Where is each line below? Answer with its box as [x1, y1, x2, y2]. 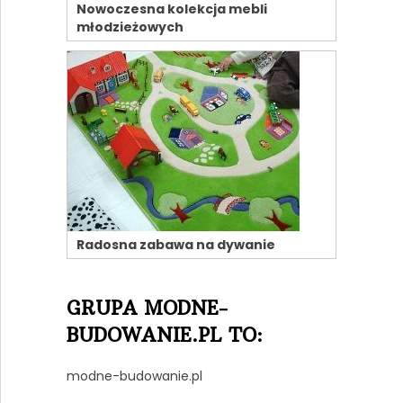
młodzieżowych [76, 17, 184, 36]
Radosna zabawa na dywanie [76, 235, 275, 254]
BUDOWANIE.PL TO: [66, 322, 263, 347]
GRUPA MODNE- [66, 295, 228, 320]
